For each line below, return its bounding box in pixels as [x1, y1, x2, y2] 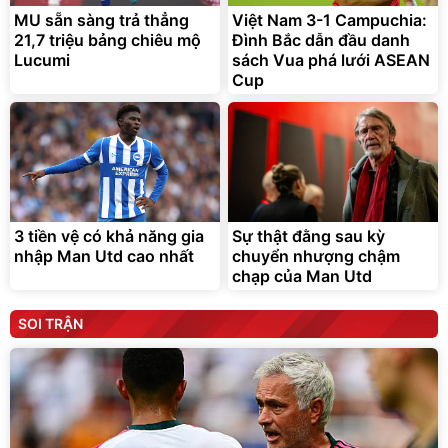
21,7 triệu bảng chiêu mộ [14, 29, 201, 50]
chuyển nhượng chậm [232, 245, 400, 266]
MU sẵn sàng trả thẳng [14, 9, 189, 30]
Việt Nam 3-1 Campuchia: [232, 9, 427, 30]
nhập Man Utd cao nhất [14, 245, 194, 266]
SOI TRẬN [18, 314, 83, 332]
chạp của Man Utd [232, 265, 372, 286]
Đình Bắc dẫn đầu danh [232, 29, 410, 50]
